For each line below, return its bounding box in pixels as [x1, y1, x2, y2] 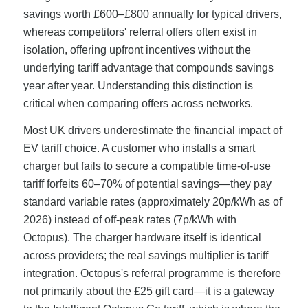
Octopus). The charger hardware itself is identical [23, 232, 261, 244]
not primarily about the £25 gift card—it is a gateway [23, 285, 274, 298]
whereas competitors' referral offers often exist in [23, 25, 257, 38]
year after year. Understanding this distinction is [23, 79, 253, 91]
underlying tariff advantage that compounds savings [23, 61, 274, 74]
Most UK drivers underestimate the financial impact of [23, 124, 282, 137]
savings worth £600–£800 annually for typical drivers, [23, 8, 282, 20]
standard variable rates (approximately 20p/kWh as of [23, 196, 282, 208]
